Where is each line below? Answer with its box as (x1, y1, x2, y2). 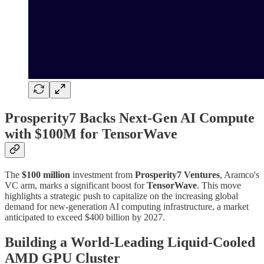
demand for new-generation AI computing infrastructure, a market (5, 201, 249, 212)
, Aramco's (220, 169, 259, 180)
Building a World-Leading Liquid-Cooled (5, 234, 255, 250)
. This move (197, 180, 241, 190)
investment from (70, 169, 135, 180)
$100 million (22, 169, 70, 180)
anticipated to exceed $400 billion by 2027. (5, 212, 165, 222)
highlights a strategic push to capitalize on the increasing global (5, 190, 238, 201)
